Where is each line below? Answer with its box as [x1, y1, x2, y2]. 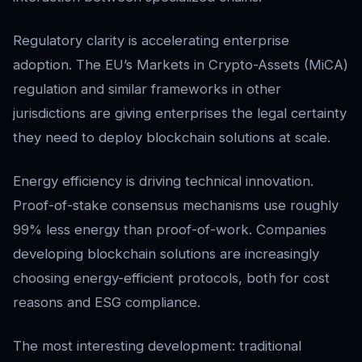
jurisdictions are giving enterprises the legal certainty [13, 105, 347, 122]
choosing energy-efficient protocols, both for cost [13, 270, 330, 287]
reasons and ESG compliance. [13, 294, 200, 311]
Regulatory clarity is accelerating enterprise [13, 32, 289, 49]
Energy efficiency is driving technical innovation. [13, 173, 314, 190]
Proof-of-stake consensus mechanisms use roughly [13, 197, 339, 214]
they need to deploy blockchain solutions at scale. [13, 129, 330, 146]
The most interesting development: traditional [13, 338, 301, 355]
